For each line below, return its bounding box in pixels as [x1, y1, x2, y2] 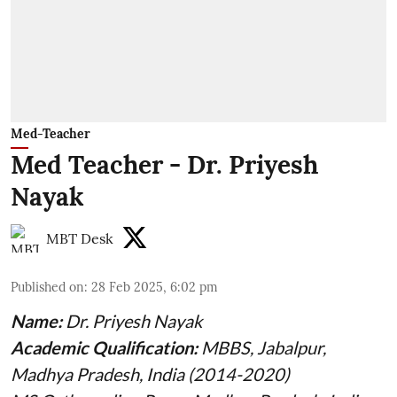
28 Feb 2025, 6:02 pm [91, 279, 218, 296]
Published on [11, 279, 84, 296]
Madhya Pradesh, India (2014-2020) [11, 363, 290, 385]
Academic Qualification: [11, 337, 201, 359]
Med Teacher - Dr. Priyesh [11, 149, 318, 182]
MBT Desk [46, 230, 113, 248]
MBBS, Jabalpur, [201, 337, 326, 359]
